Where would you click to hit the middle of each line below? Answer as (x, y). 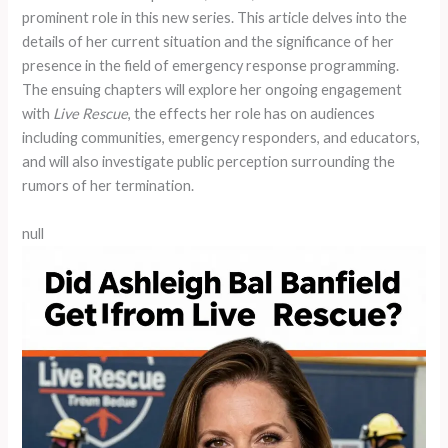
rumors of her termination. (108, 186)
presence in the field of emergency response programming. (211, 66)
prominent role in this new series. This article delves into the (215, 18)
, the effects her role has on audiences (252, 114)
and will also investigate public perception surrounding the (209, 162)
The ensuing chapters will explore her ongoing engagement (212, 90)
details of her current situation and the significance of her (208, 42)
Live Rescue (91, 114)
